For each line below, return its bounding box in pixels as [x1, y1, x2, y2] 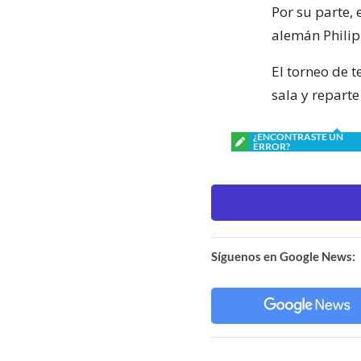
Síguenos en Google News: [211, 248, 355, 263]
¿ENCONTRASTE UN [253, 130, 343, 143]
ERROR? [253, 139, 290, 152]
